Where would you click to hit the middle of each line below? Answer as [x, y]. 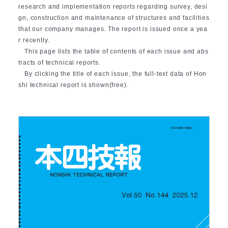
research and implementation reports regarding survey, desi [113, 6]
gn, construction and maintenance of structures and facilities [114, 18]
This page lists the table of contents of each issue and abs [117, 51]
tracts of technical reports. [60, 62]
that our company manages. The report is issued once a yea [113, 29]
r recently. [34, 40]
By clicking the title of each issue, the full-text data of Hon [116, 74]
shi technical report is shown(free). [74, 85]
